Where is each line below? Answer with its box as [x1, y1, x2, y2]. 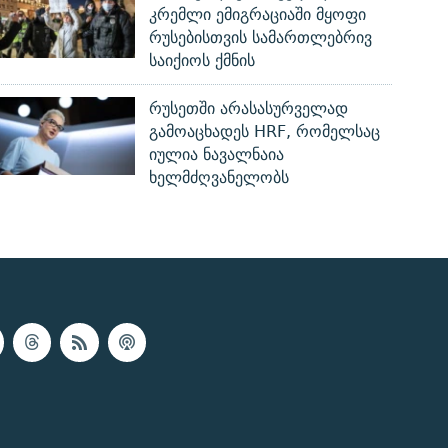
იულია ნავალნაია [149, 141, 285, 169]
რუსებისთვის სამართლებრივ [149, 24, 373, 52]
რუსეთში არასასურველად [149, 95, 349, 123]
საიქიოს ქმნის [149, 47, 256, 75]
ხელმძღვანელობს [149, 164, 290, 192]
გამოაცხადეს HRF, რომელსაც [149, 118, 381, 146]
